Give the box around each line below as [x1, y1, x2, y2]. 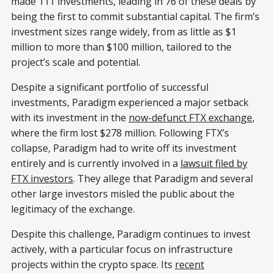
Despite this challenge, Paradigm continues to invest [11, 227, 250, 241]
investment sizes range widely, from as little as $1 [11, 24, 236, 38]
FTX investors [11, 171, 73, 185]
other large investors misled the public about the [11, 186, 235, 200]
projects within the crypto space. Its [11, 257, 175, 271]
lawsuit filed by [180, 156, 247, 170]
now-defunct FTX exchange [129, 110, 252, 124]
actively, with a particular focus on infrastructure [11, 242, 233, 256]
